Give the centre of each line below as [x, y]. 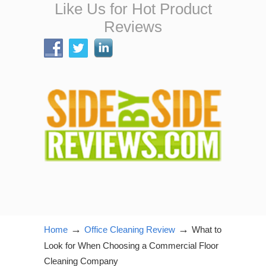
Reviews [133, 27]
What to [207, 229]
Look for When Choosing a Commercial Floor [131, 246]
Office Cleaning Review [130, 229]
